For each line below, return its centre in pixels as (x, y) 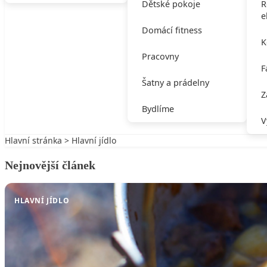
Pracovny (160, 57)
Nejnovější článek (50, 165)
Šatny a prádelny (175, 83)
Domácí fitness (172, 30)
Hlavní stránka (33, 141)
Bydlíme (158, 109)
